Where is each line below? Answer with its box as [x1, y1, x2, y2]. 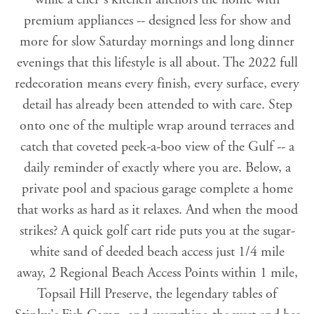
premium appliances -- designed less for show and [23, 12, 291, 30]
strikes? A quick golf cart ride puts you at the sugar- [19, 222, 295, 240]
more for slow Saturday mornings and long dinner [20, 33, 294, 51]
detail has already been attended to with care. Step [22, 96, 292, 114]
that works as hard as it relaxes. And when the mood [16, 201, 298, 219]
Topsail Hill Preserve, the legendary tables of [37, 285, 277, 303]
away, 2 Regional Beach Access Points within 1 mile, [16, 264, 298, 282]
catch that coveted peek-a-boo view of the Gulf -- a [20, 138, 294, 156]
